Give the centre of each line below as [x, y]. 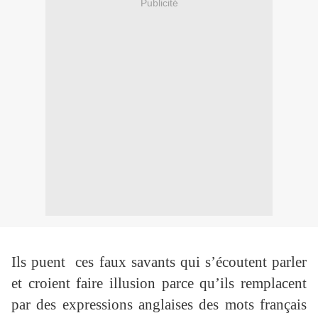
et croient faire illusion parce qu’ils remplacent [159, 284]
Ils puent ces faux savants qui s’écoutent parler [159, 262]
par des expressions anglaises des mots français [159, 305]
